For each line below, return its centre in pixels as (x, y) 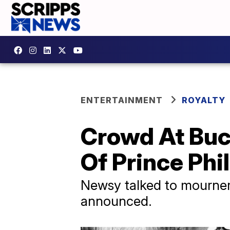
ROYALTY (204, 100)
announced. (116, 201)
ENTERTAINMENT (122, 100)
